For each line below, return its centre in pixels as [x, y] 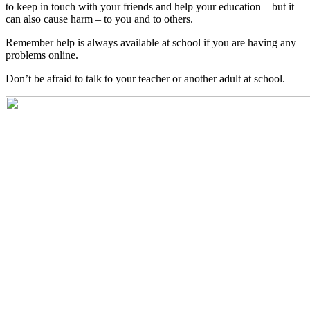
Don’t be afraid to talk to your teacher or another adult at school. [145, 79]
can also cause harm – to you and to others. [99, 19]
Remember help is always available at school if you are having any [151, 43]
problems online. [42, 55]
